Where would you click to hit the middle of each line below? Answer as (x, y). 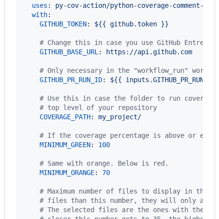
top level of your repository (100, 107)
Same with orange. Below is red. (106, 163)
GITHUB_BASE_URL (69, 52)
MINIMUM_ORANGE (67, 172)
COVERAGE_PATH (65, 117)
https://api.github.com (149, 52)
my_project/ (120, 117)
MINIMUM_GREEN (65, 144)
